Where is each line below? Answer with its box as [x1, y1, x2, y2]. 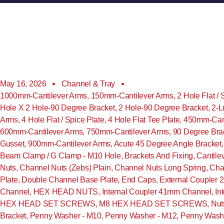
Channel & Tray [61, 79, 115, 88]
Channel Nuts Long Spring [114, 163, 206, 172]
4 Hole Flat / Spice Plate [21, 115, 104, 124]
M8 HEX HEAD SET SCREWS [99, 199, 207, 208]
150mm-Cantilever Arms [90, 91, 173, 100]
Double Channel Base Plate [21, 175, 118, 184]
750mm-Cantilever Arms [86, 127, 169, 136]
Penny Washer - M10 [29, 211, 101, 220]
